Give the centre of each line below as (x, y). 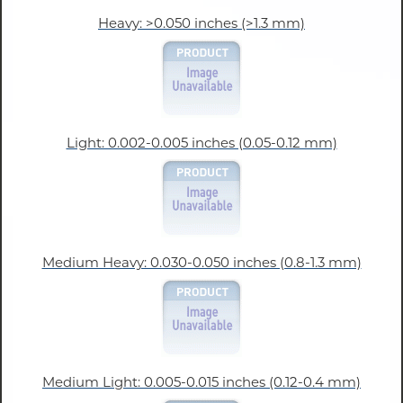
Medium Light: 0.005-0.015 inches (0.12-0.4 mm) (201, 382)
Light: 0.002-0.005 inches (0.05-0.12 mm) (201, 143)
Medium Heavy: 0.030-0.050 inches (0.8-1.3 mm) (201, 263)
